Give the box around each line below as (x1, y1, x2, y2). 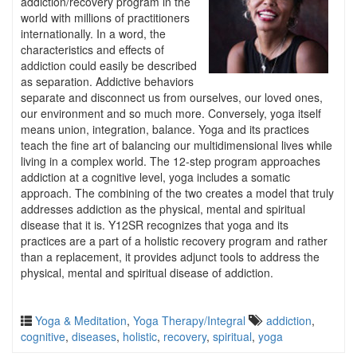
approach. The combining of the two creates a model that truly (21, 185, 334, 201)
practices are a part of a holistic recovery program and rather (21, 233, 328, 249)
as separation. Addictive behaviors (21, 73, 194, 89)
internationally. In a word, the (21, 25, 166, 41)
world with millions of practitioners (21, 10, 190, 25)
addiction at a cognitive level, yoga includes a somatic (21, 169, 290, 185)
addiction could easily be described (21, 57, 197, 73)
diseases (72, 328, 116, 344)
